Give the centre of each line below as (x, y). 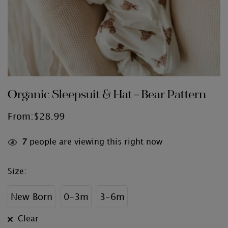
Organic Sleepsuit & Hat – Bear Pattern (107, 95)
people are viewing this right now (95, 142)
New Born (32, 197)
